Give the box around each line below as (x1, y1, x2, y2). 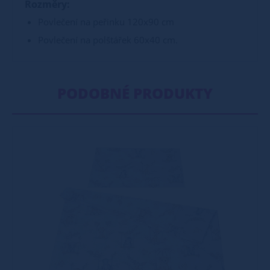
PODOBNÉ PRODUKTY (57, 83, 213, 103)
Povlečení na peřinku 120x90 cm (38, 16, 174, 28)
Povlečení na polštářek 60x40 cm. (38, 34, 178, 46)
